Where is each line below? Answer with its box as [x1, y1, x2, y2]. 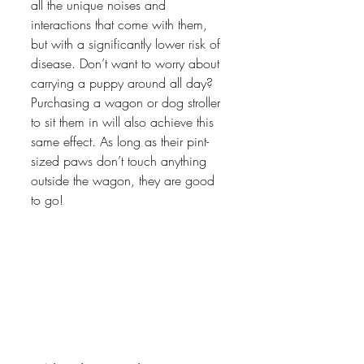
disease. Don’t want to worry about [31, 54, 223, 73]
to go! [31, 191, 67, 210]
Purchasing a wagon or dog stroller [31, 93, 224, 112]
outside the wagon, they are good [31, 171, 219, 190]
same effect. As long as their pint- [31, 132, 209, 151]
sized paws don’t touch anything [31, 152, 210, 171]
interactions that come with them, [31, 15, 211, 34]
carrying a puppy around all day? [31, 74, 217, 93]
